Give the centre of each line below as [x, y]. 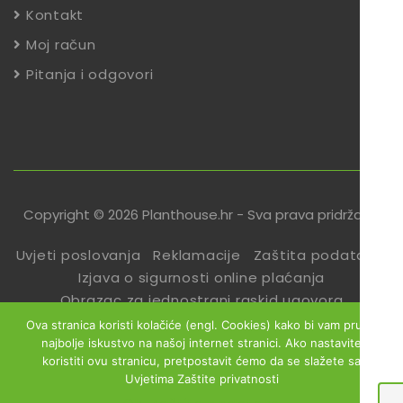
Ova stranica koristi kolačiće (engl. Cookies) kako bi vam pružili [201, 325]
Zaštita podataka [318, 255]
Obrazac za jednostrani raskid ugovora [201, 300]
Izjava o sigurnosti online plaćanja [201, 278]
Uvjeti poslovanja [78, 255]
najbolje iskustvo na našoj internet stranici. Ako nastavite [201, 343]
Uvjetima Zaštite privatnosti [201, 379]
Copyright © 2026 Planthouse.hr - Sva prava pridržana [201, 215]
